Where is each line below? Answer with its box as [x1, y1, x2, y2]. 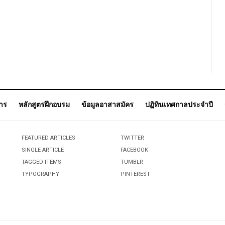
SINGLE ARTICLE [21, 145, 64, 154]
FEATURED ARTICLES [21, 133, 75, 142]
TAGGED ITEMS [21, 157, 61, 166]
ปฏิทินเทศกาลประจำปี [145, 99, 213, 110]
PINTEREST [120, 169, 150, 178]
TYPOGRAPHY [21, 169, 59, 178]
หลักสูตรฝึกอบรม [19, 99, 70, 110]
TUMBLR [120, 157, 143, 166]
